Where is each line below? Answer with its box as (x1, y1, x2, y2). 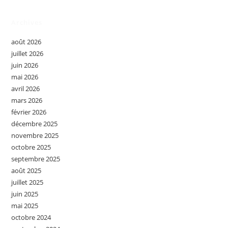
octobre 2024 (11, 213, 51, 222)
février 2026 (11, 107, 47, 117)
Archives (11, 18, 43, 27)
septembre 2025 (11, 154, 61, 164)
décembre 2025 (11, 119, 58, 129)
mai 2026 (11, 72, 39, 82)
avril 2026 (11, 84, 40, 94)
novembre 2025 (11, 131, 59, 140)
